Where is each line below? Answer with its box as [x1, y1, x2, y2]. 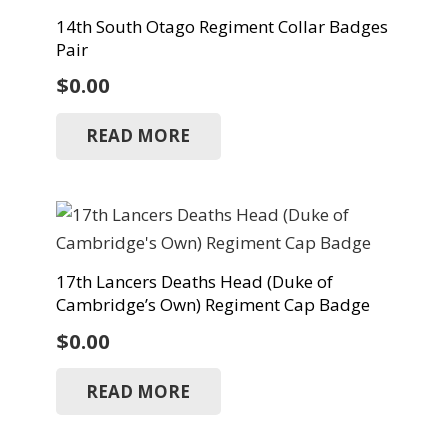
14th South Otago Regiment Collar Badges [55, 15, 388, 39]
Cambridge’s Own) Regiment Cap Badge [55, 293, 370, 317]
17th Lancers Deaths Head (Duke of [55, 270, 333, 294]
